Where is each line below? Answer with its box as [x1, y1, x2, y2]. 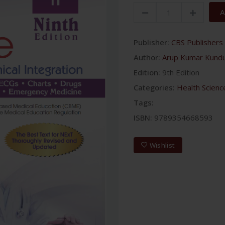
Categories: [134, 82, 175, 92]
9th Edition [162, 67, 199, 77]
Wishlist [149, 140, 175, 150]
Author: [134, 52, 160, 62]
